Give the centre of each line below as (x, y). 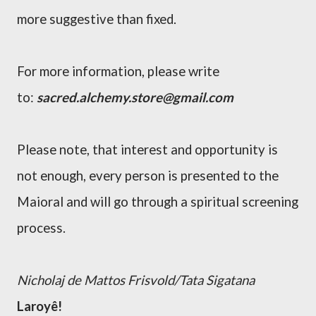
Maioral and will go (74, 202)
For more (44, 71)
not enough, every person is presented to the (148, 176)
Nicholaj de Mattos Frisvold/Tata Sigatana (136, 280)
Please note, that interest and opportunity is (147, 150)
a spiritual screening (238, 202)
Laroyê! (39, 306)
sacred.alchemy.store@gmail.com (135, 97)
